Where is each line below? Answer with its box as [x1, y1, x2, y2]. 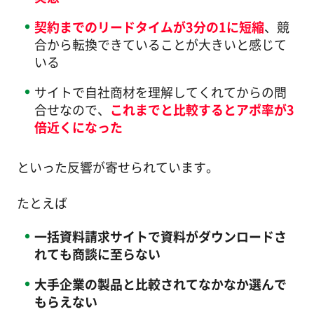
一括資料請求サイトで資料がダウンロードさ [34, 227, 287, 246]
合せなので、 [34, 100, 110, 118]
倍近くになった [34, 117, 123, 136]
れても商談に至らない [34, 245, 161, 264]
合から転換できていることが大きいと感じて [34, 34, 287, 53]
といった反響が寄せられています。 [16, 158, 219, 177]
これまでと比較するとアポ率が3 [109, 100, 294, 118]
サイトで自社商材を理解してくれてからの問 [34, 82, 287, 101]
